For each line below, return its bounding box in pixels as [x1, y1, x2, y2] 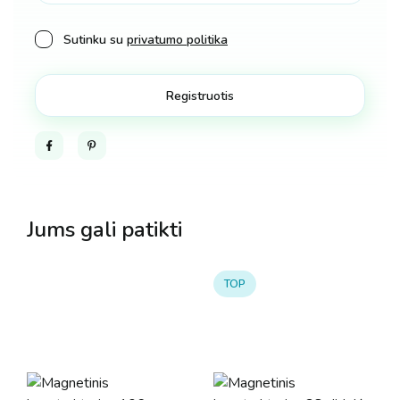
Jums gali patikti [27, 215, 182, 245]
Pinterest [79, 129, 137, 149]
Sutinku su [63, 31, 127, 49]
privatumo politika [127, 31, 228, 49]
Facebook [37, 129, 97, 149]
